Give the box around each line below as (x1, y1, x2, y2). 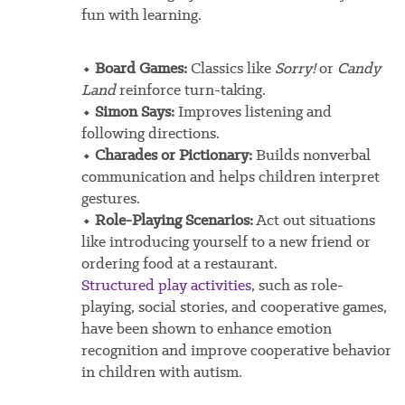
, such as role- (250, 275, 344, 296)
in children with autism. (80, 362, 242, 382)
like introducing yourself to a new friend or (80, 231, 371, 252)
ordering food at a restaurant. (80, 253, 278, 274)
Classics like (186, 58, 275, 79)
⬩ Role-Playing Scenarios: (80, 210, 253, 231)
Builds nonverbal (251, 145, 371, 165)
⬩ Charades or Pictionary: (80, 145, 252, 165)
